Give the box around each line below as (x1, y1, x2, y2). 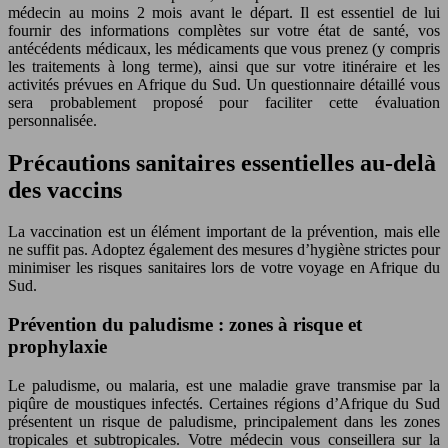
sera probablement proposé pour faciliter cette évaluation (8, 93, 440, 111)
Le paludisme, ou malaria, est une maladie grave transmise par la (8, 376, 440, 394)
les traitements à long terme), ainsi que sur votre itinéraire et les (8, 57, 440, 75)
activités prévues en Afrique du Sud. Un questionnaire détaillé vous (8, 75, 440, 93)
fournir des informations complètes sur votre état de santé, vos (8, 21, 440, 39)
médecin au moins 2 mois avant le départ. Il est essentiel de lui (8, 3, 440, 21)
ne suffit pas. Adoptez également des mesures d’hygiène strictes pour (8, 241, 440, 259)
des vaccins (8, 176, 122, 203)
